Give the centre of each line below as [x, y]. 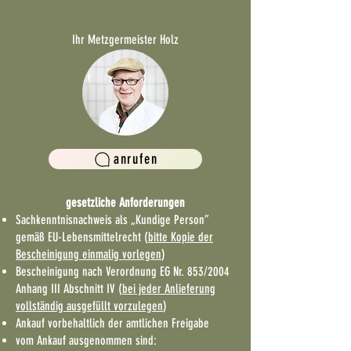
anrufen [136, 159]
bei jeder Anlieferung [169, 289]
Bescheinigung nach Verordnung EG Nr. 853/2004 [123, 271]
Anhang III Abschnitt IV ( [69, 289]
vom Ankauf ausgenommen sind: [86, 340]
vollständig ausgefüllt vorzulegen [89, 306]
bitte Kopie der [181, 237]
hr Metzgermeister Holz [127, 40]
